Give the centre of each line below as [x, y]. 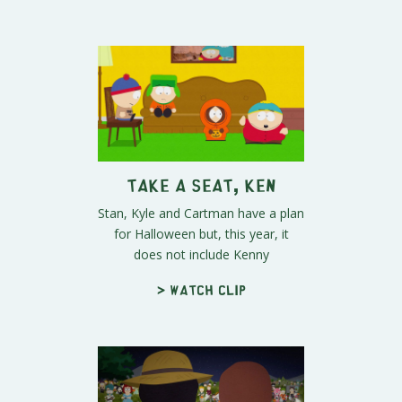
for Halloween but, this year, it [201, 234]
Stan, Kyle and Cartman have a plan [201, 214]
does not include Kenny [201, 255]
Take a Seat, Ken [201, 185]
